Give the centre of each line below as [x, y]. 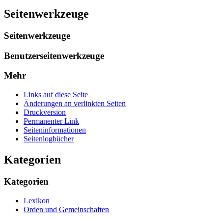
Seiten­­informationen [55, 130]
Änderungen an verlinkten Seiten [75, 103]
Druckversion [45, 112]
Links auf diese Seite [56, 94]
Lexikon [37, 200]
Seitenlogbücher [49, 138]
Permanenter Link [51, 121]
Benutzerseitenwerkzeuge [54, 55]
